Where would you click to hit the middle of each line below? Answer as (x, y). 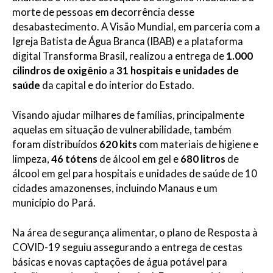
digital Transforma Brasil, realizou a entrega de (119, 56)
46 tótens (75, 159)
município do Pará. (54, 203)
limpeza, (32, 159)
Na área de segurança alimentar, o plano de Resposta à (135, 232)
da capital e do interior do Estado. (117, 86)
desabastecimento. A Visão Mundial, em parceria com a (136, 27)
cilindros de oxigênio (60, 71)
